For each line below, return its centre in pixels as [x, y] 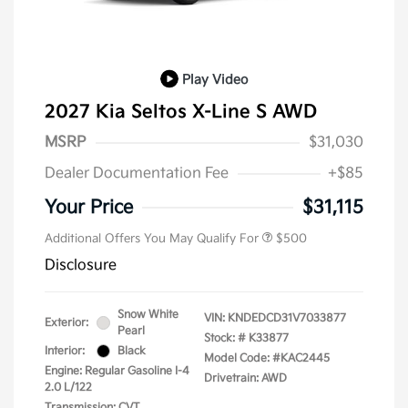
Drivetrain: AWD [245, 378]
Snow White [148, 314]
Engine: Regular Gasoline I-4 [117, 371]
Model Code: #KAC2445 [267, 358]
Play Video [215, 79]
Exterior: [66, 322]
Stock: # [225, 338]
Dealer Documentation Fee [137, 173]
